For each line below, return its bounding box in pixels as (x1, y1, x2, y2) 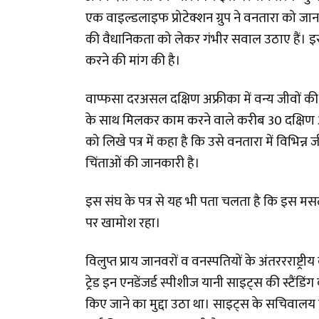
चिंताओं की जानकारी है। (85, 152, 200, 174)
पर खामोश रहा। (85, 212, 161, 234)
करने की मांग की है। (85, 50, 181, 72)
